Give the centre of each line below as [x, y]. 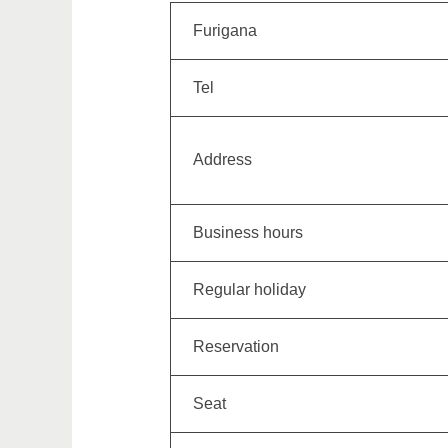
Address [222, 159]
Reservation [236, 346]
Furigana [225, 30]
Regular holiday [249, 289]
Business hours [248, 232]
